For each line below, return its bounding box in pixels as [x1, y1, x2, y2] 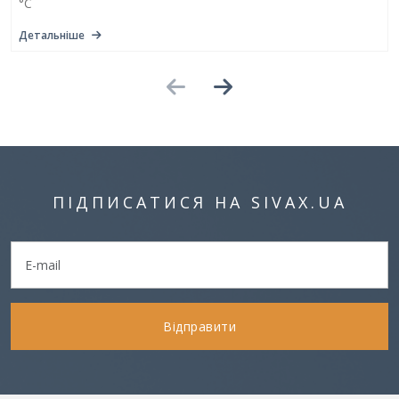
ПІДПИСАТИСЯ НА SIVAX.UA [52, 191, 347, 213]
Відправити [163, 317, 236, 335]
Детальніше [19, 27, 85, 43]
